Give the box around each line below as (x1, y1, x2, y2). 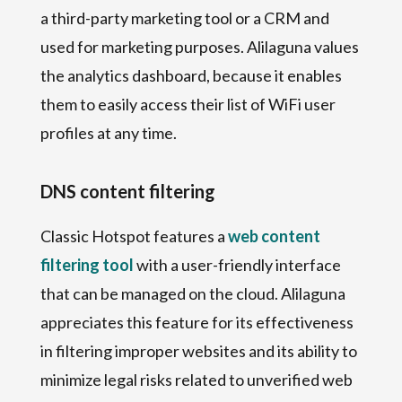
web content (227, 225, 320, 246)
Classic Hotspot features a (39, 225, 228, 246)
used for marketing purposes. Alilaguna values (39, 36, 359, 57)
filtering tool (39, 254, 134, 275)
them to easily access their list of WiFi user (39, 93, 336, 114)
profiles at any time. (39, 122, 177, 143)
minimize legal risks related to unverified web (39, 369, 353, 389)
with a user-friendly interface (133, 254, 341, 275)
